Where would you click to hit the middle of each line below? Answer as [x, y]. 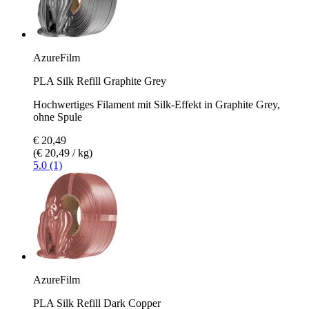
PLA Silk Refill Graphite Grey [100, 81]
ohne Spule [58, 117]
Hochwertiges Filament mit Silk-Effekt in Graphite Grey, [157, 104]
